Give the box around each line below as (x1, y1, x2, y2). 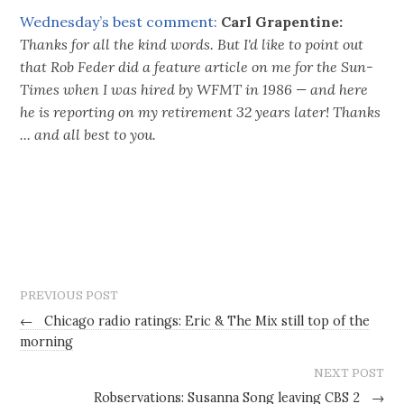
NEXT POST (313, 365, 384, 380)
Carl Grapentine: (221, 12, 344, 31)
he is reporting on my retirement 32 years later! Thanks (20, 102, 381, 121)
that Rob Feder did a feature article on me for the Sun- (20, 57, 374, 76)
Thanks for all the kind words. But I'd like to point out (20, 34, 364, 53)
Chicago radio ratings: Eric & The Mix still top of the (41, 312, 371, 329)
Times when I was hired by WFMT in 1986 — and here (20, 79, 369, 98)
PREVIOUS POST (20, 288, 119, 302)
